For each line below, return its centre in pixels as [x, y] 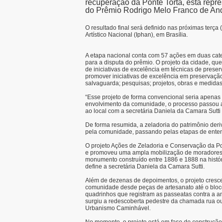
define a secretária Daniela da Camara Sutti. [145, 166]
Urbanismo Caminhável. [118, 208]
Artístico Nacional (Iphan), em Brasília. [137, 35]
